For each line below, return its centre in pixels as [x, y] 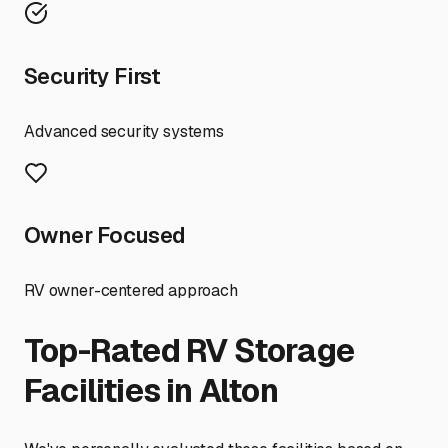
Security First [92, 75]
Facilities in [111, 390]
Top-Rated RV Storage [189, 350]
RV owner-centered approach [131, 291]
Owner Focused [105, 235]
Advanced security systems [124, 131]
